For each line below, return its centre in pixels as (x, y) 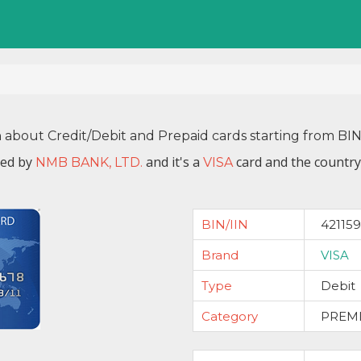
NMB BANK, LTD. (89, 162)
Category (230, 316)
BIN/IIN (225, 224)
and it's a (172, 162)
